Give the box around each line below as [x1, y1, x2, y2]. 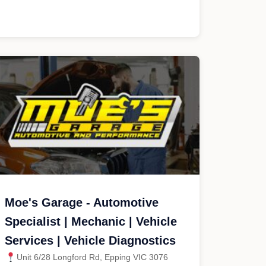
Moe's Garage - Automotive [5, 196, 159, 209]
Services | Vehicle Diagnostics [5, 234, 176, 247]
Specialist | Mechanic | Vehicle [5, 215, 177, 228]
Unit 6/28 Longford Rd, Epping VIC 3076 [17, 252, 168, 262]
